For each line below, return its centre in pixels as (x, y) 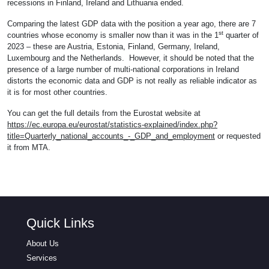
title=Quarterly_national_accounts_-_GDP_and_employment (111, 136)
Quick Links (60, 223)
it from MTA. (29, 147)
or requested (238, 136)
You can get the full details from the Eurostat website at (104, 113)
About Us (43, 243)
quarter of (241, 35)
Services (42, 258)
